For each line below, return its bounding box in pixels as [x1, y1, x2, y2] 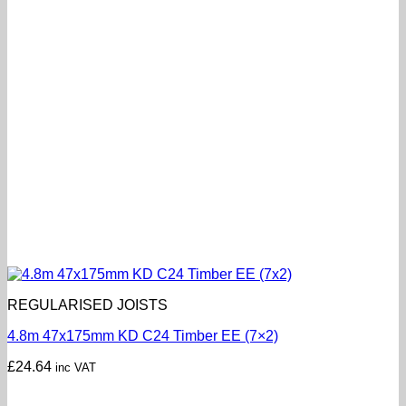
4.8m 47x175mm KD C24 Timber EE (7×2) [7, 327, 278, 343]
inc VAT [55, 360, 96, 374]
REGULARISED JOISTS [7, 296, 168, 313]
